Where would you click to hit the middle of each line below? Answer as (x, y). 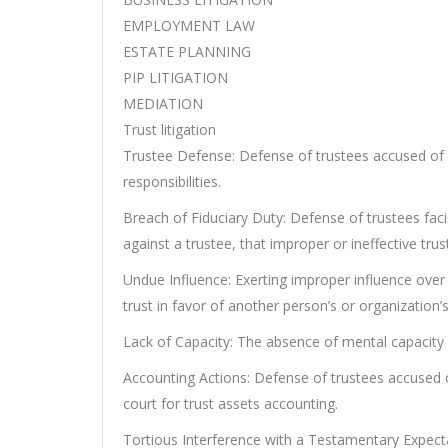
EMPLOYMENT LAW (189, 26)
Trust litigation (169, 130)
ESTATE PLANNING (187, 52)
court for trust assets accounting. (230, 404)
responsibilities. (172, 182)
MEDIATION (163, 104)
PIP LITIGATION (175, 78)
